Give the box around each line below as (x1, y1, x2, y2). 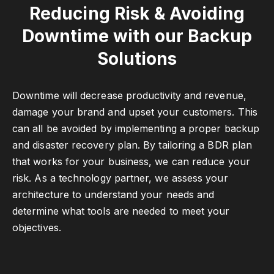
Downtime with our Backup (22, 26, 252, 46)
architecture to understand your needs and (12, 188, 215, 201)
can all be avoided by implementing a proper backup (12, 122, 259, 135)
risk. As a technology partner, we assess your (12, 172, 228, 184)
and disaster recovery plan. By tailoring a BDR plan (12, 139, 253, 151)
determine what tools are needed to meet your (12, 205, 230, 217)
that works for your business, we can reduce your (12, 155, 250, 168)
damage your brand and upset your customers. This (12, 106, 257, 118)
